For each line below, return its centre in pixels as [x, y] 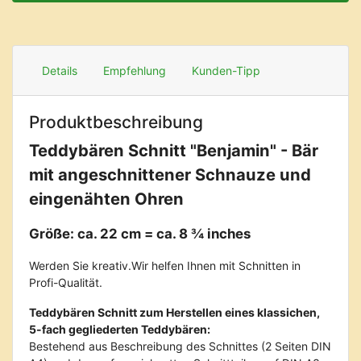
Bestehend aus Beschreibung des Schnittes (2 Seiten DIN [180, 346]
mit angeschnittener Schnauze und [170, 174]
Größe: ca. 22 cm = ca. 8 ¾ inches [140, 234]
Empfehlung [135, 71]
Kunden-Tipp [226, 71]
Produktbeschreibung [116, 122]
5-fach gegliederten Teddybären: [120, 329]
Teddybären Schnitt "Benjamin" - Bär [174, 150]
